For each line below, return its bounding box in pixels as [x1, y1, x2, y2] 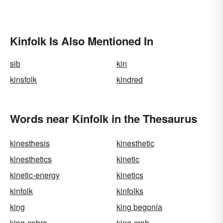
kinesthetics [10, 153, 52, 165]
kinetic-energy [10, 169, 60, 181]
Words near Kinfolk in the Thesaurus [10, 111, 197, 126]
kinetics [116, 169, 143, 181]
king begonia [116, 201, 162, 213]
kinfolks [116, 185, 143, 197]
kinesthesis [10, 137, 50, 149]
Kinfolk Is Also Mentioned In [10, 33, 153, 49]
